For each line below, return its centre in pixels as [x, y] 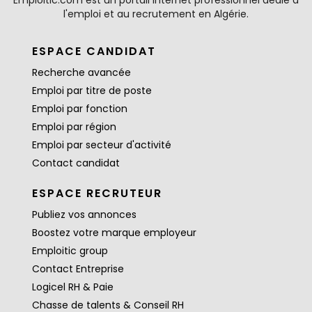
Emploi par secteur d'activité [102, 145]
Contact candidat [76, 163]
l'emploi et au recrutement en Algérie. [156, 14]
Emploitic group [70, 251]
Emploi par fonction [80, 109]
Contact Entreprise [78, 269]
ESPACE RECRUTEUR [97, 193]
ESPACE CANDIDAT [94, 51]
